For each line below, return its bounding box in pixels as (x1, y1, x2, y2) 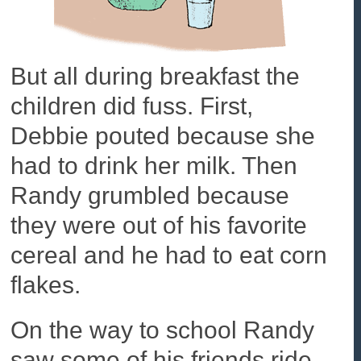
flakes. (10, 272, 81, 299)
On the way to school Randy (10, 317, 315, 344)
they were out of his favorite (10, 212, 308, 239)
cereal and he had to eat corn (10, 242, 328, 269)
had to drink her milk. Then (10, 152, 298, 180)
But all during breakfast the (10, 63, 301, 90)
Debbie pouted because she (10, 122, 316, 150)
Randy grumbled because (10, 182, 290, 210)
